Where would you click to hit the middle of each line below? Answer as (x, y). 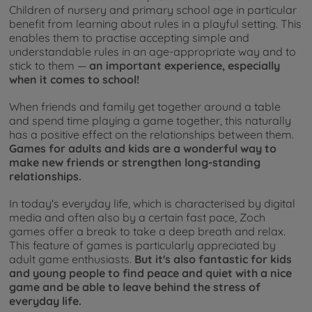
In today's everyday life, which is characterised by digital (152, 204)
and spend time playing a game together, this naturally (150, 121)
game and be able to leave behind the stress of (135, 287)
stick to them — (49, 66)
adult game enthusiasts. (72, 259)
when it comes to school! (74, 80)
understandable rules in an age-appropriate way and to (153, 52)
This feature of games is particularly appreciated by (142, 245)
